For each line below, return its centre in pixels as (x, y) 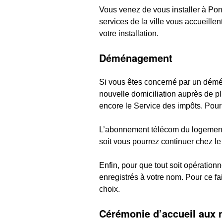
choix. (109, 189)
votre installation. (129, 33)
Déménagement (136, 57)
